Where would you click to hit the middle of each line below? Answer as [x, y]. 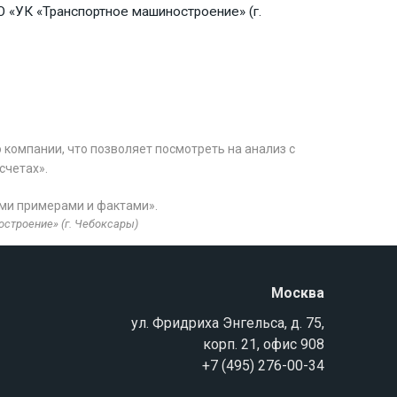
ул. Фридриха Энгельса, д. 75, [227, 323]
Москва [297, 293]
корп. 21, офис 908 [263, 345]
